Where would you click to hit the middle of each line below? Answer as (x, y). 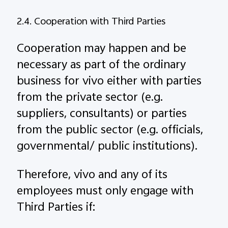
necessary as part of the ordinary (102, 66)
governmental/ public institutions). (107, 147)
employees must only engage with (105, 192)
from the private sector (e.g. (90, 98)
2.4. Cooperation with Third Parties (91, 22)
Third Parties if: (56, 208)
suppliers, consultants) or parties (102, 115)
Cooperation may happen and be (102, 50)
